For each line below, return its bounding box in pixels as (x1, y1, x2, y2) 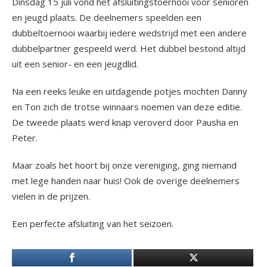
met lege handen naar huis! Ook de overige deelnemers (12, 175, 240, 187)
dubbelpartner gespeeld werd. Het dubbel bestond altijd (12, 42, 246, 54)
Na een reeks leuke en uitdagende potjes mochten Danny (12, 85, 247, 97)
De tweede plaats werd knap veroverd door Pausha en (12, 116, 238, 128)
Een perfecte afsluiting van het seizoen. (12, 218, 173, 229)
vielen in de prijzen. (12, 190, 90, 202)
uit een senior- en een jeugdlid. (12, 58, 138, 70)
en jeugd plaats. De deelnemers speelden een (12, 11, 201, 23)
